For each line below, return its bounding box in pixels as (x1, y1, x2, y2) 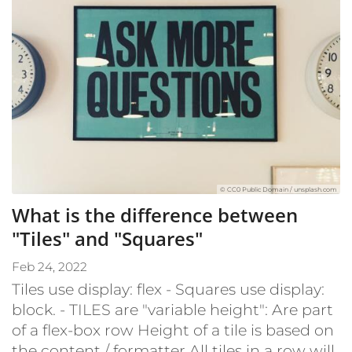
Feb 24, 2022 (12, 258, 87, 274)
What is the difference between (12, 201, 298, 228)
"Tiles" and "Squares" (12, 225, 203, 251)
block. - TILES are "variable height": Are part (12, 299, 333, 319)
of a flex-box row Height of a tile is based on (12, 320, 334, 339)
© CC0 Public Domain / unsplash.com (220, 185, 337, 193)
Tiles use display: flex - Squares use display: (12, 279, 324, 299)
